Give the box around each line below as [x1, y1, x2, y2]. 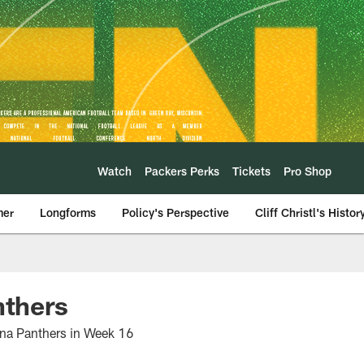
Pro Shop [284, 163, 331, 178]
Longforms [40, 206, 96, 219]
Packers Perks [145, 163, 219, 178]
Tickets [232, 163, 271, 178]
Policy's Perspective [122, 206, 229, 219]
